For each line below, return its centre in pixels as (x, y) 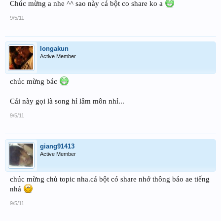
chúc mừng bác (35, 81)
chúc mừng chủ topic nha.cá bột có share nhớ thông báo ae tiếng (110, 179)
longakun (54, 48)
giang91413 (57, 146)
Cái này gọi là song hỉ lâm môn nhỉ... (67, 101)
